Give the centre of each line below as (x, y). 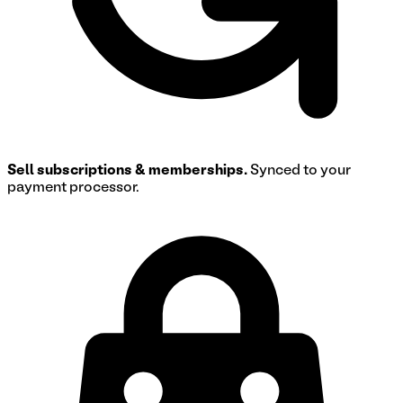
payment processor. (73, 188)
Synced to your (300, 170)
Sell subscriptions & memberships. (127, 170)
